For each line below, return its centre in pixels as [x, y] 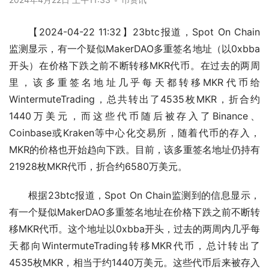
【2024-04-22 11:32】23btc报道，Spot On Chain [144, 32]
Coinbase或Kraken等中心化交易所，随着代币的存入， [134, 132]
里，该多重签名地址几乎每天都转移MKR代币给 [134, 82]
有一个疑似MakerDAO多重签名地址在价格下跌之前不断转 [134, 212]
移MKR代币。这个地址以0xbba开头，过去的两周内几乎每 [134, 228]
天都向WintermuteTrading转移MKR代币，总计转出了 [134, 245]
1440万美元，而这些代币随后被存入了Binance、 [134, 116]
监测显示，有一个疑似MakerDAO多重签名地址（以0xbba [134, 48]
